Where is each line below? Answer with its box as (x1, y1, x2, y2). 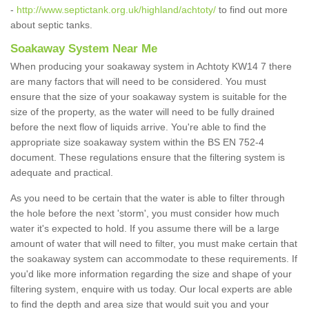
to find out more (216, 4, 288, 16)
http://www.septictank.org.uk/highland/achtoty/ (17, 4, 216, 16)
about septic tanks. (10, 19, 95, 31)
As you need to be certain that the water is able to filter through (10, 192, 285, 204)
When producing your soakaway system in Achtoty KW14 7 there (10, 61, 292, 72)
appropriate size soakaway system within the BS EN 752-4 (10, 137, 264, 148)
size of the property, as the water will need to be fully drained (10, 106, 275, 118)
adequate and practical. (10, 167, 113, 179)
